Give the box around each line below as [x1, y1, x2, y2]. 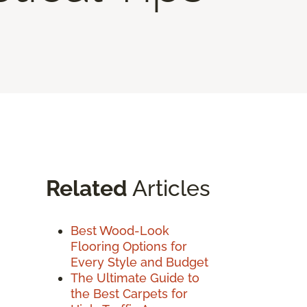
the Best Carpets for [71, 286, 188, 301]
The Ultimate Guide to [71, 270, 199, 285]
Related [46, 175, 127, 201]
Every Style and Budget [71, 254, 208, 269]
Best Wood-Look [71, 223, 169, 238]
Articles [127, 175, 210, 201]
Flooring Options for [71, 238, 187, 254]
